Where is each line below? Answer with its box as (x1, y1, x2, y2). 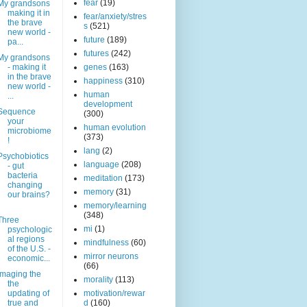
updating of (7, 288, 49, 299)
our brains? (7, 190, 50, 200)
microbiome (7, 126, 51, 136)
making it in (7, 8, 50, 19)
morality (84, 275, 113, 285)
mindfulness (84, 238, 129, 248)
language (84, 160, 119, 170)
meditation (84, 173, 123, 184)
